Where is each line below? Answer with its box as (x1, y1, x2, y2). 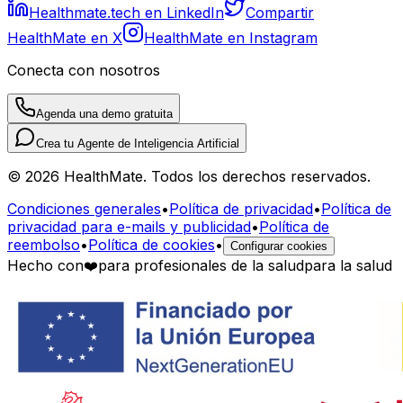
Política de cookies (88, 235, 215, 254)
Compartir (246, 3, 314, 22)
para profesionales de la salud (98, 255, 304, 274)
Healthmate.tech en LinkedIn (29, 3, 224, 22)
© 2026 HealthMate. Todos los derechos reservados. (7, 166, 371, 185)
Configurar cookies (230, 238, 327, 253)
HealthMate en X (7, 28, 122, 47)
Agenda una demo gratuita (36, 106, 173, 121)
